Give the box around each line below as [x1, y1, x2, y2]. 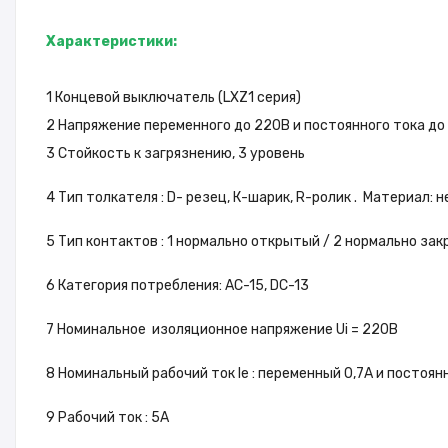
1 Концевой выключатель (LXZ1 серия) [46, 89, 301, 106]
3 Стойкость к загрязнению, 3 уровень [46, 145, 305, 162]
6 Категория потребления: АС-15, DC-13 [46, 277, 309, 294]
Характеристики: [46, 33, 177, 50]
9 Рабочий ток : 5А [46, 409, 169, 426]
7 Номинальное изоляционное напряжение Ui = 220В [46, 321, 398, 338]
